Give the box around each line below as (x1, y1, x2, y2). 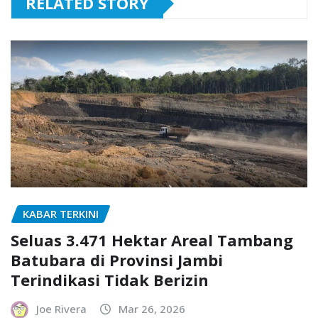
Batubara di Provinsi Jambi (11, 249, 223, 270)
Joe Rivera (36, 302, 87, 316)
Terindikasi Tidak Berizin (11, 269, 209, 290)
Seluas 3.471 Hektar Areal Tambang (11, 229, 293, 251)
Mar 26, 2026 (119, 302, 185, 316)
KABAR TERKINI (23, 207, 99, 221)
